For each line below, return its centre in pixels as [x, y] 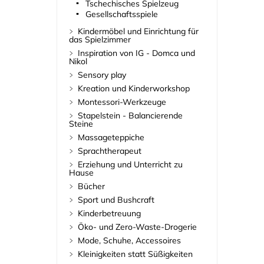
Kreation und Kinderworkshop [133, 89]
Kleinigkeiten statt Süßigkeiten [135, 254]
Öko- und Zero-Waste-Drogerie [137, 227]
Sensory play [102, 75]
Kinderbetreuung [109, 214]
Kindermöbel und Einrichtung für [138, 32]
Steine [81, 124]
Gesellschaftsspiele [121, 14]
